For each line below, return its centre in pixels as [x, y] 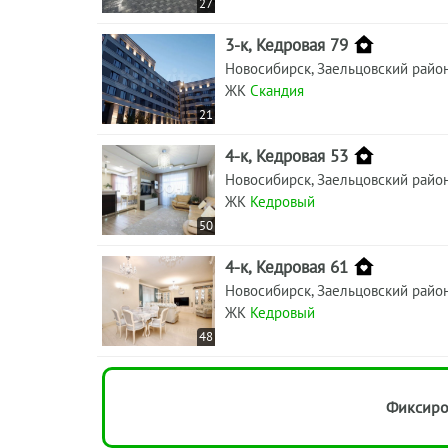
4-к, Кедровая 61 [286, 266]
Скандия [277, 90]
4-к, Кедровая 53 [286, 155]
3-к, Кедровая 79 [286, 44]
